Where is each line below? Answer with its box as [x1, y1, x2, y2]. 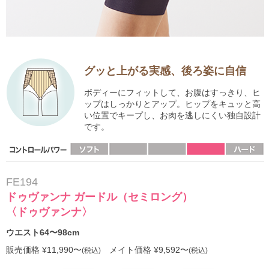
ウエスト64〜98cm [6, 228, 79, 238]
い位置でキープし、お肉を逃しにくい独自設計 [84, 110, 261, 121]
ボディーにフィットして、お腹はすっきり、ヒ [84, 88, 261, 98]
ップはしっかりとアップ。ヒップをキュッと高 [84, 99, 261, 109]
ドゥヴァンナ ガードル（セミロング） [6, 191, 193, 204]
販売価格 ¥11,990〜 [6, 245, 82, 255]
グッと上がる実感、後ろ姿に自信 [84, 65, 246, 77]
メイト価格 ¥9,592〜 [101, 245, 189, 255]
